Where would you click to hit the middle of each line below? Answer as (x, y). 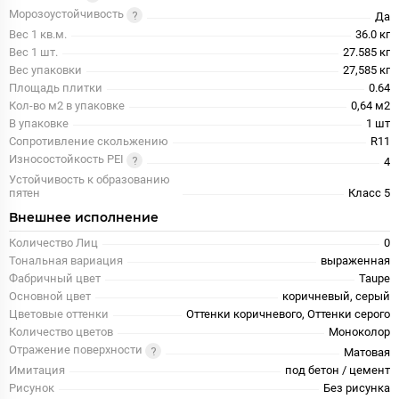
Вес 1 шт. (33, 53)
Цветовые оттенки (59, 314)
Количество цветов (61, 332)
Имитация (37, 370)
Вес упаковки (45, 70)
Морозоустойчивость (68, 14)
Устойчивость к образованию (90, 180)
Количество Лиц (53, 243)
